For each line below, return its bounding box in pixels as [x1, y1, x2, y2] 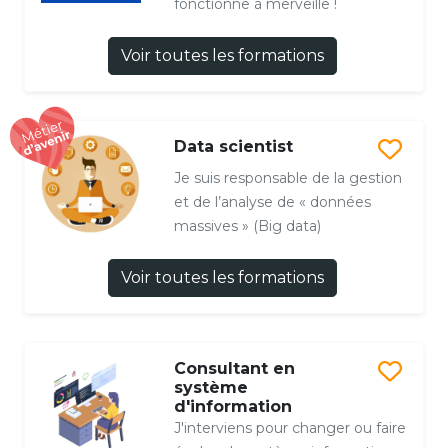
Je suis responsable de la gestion [173, 169, 402, 188]
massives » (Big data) [173, 217, 321, 236]
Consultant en [173, 359, 295, 379]
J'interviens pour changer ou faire [173, 419, 406, 438]
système [173, 378, 248, 398]
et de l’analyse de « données [173, 193, 371, 212]
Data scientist [173, 137, 293, 157]
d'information [173, 397, 292, 417]
